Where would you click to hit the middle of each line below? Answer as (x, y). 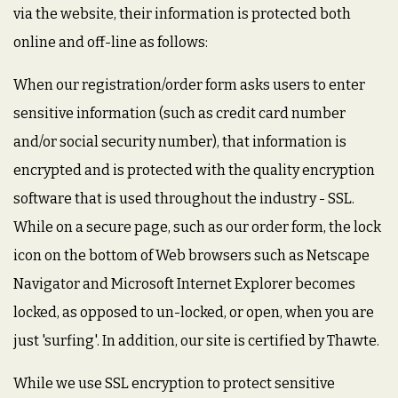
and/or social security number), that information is (180, 142)
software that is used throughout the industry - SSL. (184, 199)
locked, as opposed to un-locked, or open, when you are (194, 312)
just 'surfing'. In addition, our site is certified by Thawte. (196, 341)
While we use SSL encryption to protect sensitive (174, 383)
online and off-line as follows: (111, 42)
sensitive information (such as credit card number (179, 113)
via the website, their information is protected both (182, 14)
